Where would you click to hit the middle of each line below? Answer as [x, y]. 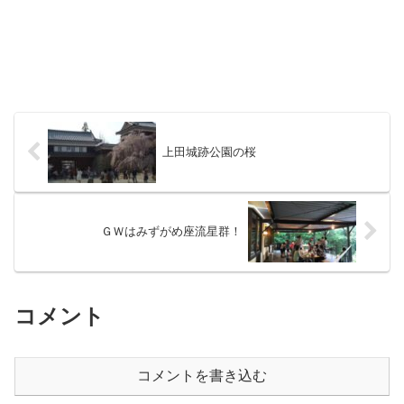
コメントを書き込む [202, 376]
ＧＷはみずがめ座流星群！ [172, 232]
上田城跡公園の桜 [209, 152]
